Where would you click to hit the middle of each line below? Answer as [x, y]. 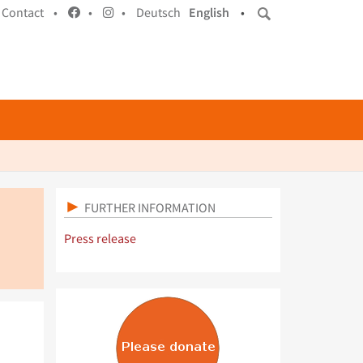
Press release [100, 239]
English [209, 13]
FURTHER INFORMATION [148, 207]
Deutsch [158, 13]
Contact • [30, 13]
